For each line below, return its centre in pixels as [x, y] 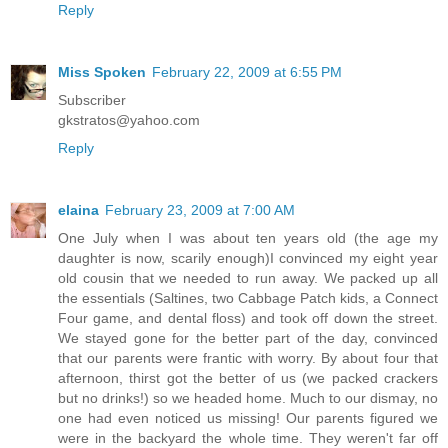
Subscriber [92, 99]
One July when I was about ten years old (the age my [248, 237]
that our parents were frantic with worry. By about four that [248, 357]
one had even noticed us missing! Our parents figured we [248, 417]
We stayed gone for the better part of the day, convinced [248, 337]
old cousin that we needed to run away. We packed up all [248, 277]
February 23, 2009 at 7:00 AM [200, 209]
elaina [78, 209]
